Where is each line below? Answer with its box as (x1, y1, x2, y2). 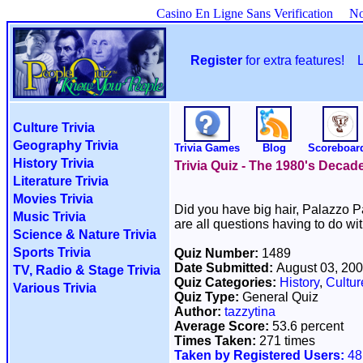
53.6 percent (272, 319, 344, 333)
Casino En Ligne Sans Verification (156, 6, 333, 20)
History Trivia (13, 156, 94, 170)
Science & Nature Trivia (13, 228, 156, 241)
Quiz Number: (174, 246, 262, 260)
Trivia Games (174, 142, 240, 154)
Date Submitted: (174, 261, 276, 275)
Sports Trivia (13, 246, 91, 259)
